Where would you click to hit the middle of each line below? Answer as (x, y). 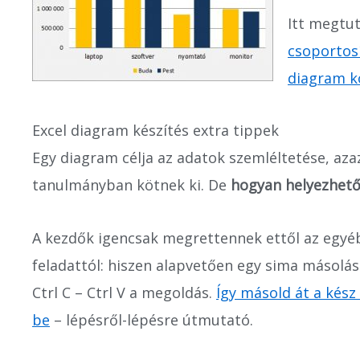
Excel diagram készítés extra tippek (155, 130)
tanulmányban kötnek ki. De (131, 185)
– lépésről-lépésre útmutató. (151, 319)
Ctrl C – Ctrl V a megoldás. (124, 292)
